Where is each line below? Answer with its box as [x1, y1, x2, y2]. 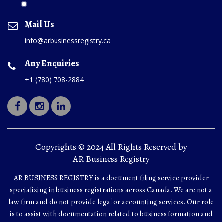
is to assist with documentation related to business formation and [9, 208, 213, 219]
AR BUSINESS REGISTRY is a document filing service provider [13, 172, 209, 183]
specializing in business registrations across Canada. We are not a [10, 184, 212, 195]
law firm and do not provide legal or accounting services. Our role [8, 196, 214, 207]
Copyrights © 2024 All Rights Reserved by [35, 140, 187, 153]
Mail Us [25, 18, 54, 30]
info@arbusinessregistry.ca [25, 35, 111, 45]
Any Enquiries [25, 57, 79, 69]
